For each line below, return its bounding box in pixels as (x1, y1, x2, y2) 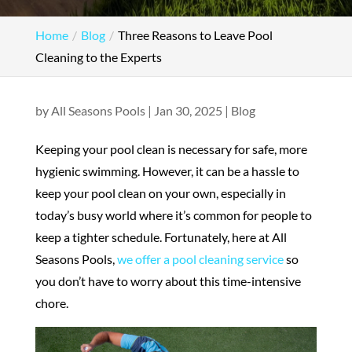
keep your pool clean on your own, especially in (35, 185, 286, 200)
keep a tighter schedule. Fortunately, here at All (35, 229, 287, 244)
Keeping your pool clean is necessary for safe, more (35, 141, 307, 156)
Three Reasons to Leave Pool (117, 27, 273, 42)
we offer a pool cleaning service (116, 251, 284, 266)
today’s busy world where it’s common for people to (35, 207, 312, 222)
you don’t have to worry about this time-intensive (35, 273, 301, 288)
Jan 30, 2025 (153, 103, 222, 118)
